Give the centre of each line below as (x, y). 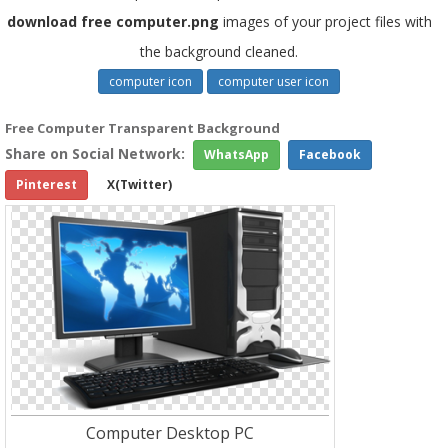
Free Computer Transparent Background (142, 128)
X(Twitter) (139, 184)
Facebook (330, 154)
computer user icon (273, 81)
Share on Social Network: (95, 153)
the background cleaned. (219, 51)
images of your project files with (325, 21)
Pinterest (46, 184)
